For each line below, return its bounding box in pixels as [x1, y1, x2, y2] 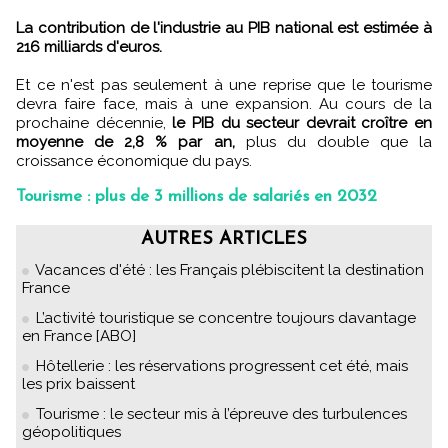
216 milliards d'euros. [16, 38, 162, 57]
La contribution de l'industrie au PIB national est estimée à [16, 19, 432, 38]
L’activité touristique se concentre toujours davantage [36, 309, 416, 328]
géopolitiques [22, 423, 121, 442]
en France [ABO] [22, 327, 136, 346]
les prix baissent [22, 375, 135, 394]
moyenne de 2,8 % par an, [16, 133, 235, 152]
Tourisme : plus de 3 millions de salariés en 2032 [16, 188, 377, 206]
